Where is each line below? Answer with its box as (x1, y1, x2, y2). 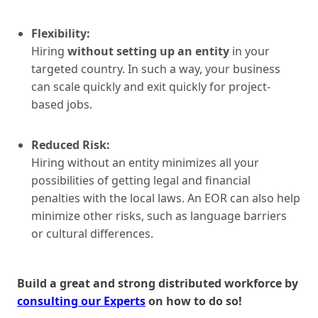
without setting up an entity (67, 43, 229, 59)
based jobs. (31, 96, 92, 112)
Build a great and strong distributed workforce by (17, 275, 298, 291)
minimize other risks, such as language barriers (31, 207, 287, 224)
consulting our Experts (17, 292, 146, 309)
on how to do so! (146, 292, 242, 309)
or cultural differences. (31, 225, 153, 241)
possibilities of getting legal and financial (31, 172, 251, 188)
